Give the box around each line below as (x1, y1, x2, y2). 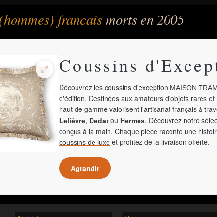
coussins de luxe (59, 139, 110, 146)
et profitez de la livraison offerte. (110, 137, 210, 147)
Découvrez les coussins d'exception (59, 82, 170, 92)
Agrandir (71, 163, 99, 173)
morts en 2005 (106, 10, 184, 29)
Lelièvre (59, 117, 85, 124)
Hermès (120, 117, 145, 124)
